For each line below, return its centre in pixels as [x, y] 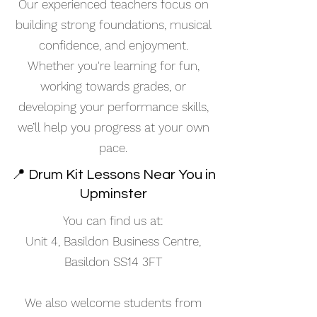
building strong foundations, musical [113, 25]
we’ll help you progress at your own [113, 127]
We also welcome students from [113, 303]
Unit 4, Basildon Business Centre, [113, 241]
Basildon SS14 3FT [113, 262]
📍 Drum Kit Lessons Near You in [114, 175]
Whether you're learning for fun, [113, 66]
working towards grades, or [113, 86]
